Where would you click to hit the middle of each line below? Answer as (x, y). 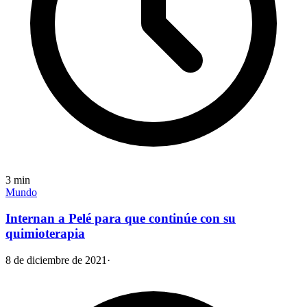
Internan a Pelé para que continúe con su (121, 219)
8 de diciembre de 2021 (56, 260)
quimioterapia (45, 234)
